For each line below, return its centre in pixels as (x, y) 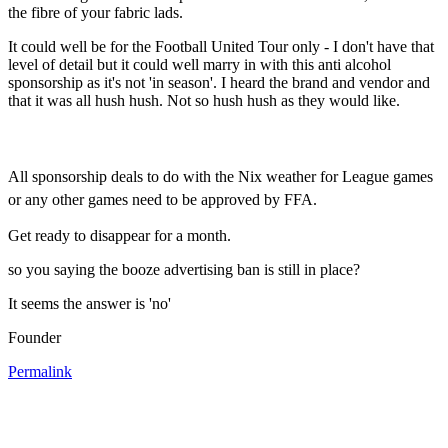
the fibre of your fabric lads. (95, 12)
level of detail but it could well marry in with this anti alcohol (199, 64)
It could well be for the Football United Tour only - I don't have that (221, 46)
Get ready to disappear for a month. (119, 235)
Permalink (40, 371)
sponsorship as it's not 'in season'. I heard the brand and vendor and (219, 82)
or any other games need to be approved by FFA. (162, 199)
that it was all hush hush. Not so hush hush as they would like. (204, 100)
